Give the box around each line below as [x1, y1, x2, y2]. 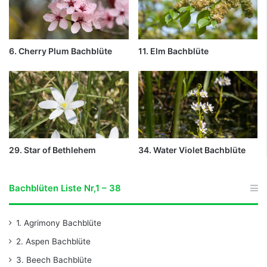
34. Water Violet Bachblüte [138, 145, 246, 156]
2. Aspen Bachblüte [16, 237, 91, 247]
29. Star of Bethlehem [9, 145, 96, 156]
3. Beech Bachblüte [16, 255, 92, 265]
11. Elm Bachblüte [138, 45, 209, 56]
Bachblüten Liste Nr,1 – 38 [9, 182, 121, 194]
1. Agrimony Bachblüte [16, 218, 101, 228]
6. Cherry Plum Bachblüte [9, 45, 112, 56]
